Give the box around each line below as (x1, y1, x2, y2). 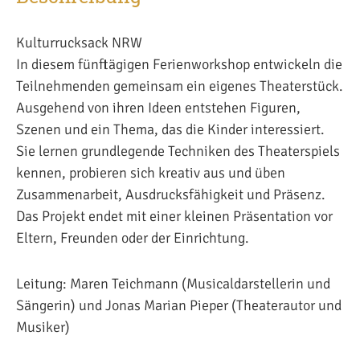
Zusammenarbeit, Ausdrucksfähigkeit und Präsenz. (16, 185, 325, 203)
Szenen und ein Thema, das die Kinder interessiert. (16, 120, 325, 138)
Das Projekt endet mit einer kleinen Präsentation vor (16, 207, 333, 225)
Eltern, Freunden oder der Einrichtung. (16, 228, 249, 247)
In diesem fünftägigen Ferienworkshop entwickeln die (16, 55, 342, 73)
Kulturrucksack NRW (16, 33, 142, 51)
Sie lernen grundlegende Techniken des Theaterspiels (16, 141, 340, 160)
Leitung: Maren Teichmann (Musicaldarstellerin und (16, 274, 330, 292)
